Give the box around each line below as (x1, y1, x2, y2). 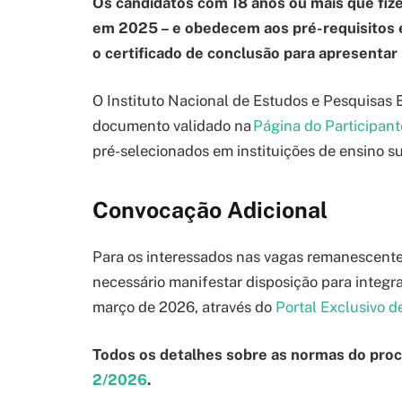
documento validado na (92, 117, 253, 135)
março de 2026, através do (92, 297, 275, 316)
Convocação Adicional (92, 196, 328, 223)
